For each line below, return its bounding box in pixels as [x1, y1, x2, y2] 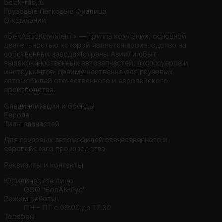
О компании [4, 15, 46, 25]
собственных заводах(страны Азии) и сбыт [4, 50, 157, 59]
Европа [4, 110, 29, 119]
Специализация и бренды [4, 101, 95, 111]
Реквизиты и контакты [4, 160, 83, 169]
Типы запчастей [4, 119, 59, 128]
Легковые [39, 6, 73, 16]
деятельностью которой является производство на [4, 41, 186, 50]
